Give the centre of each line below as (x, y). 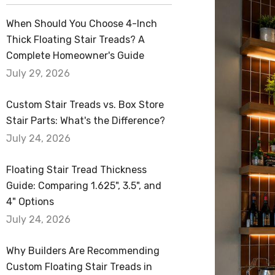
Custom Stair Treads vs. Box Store (85, 105)
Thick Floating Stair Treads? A (76, 40)
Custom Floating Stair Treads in (79, 267)
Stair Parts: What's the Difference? (86, 121)
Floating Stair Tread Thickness (76, 170)
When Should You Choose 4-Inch (82, 24)
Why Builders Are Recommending (83, 251)
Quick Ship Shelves (189, 54)
